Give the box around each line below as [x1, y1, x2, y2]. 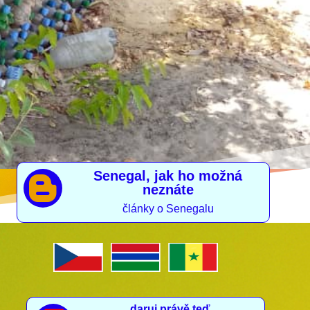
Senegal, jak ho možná [93, 168, 243, 184]
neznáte [142, 182, 194, 198]
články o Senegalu [122, 203, 214, 215]
